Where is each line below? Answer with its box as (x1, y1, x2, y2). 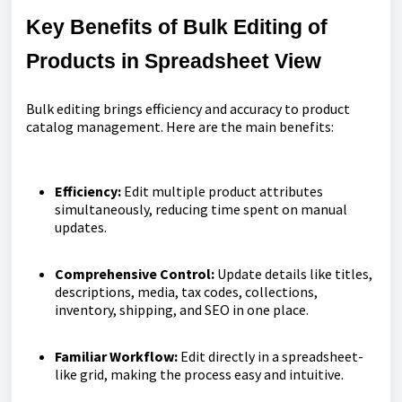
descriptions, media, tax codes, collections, (55, 283, 318, 301)
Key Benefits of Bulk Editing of (26, 15, 328, 39)
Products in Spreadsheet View (26, 49, 321, 73)
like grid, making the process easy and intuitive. (55, 365, 344, 384)
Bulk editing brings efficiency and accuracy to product (26, 100, 350, 118)
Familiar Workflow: (55, 347, 178, 366)
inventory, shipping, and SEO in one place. (55, 301, 309, 319)
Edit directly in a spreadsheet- (178, 347, 363, 366)
